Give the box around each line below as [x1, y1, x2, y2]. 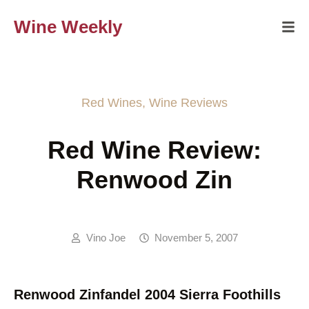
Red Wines [81, 96, 142, 110]
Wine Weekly [14, 17, 122, 37]
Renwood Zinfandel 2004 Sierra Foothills [14, 287, 281, 302]
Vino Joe [86, 232, 126, 243]
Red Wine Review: [48, 136, 261, 164]
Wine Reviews [149, 96, 228, 110]
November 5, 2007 [154, 232, 238, 243]
